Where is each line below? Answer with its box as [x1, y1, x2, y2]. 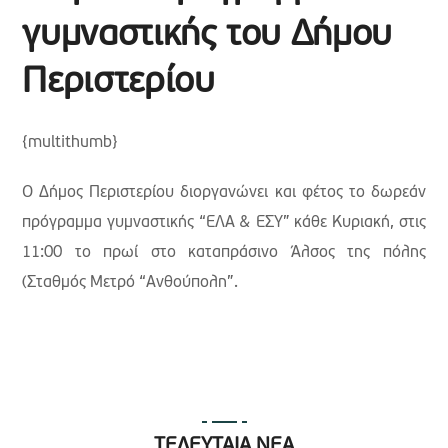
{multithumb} [22, 135, 119, 152]
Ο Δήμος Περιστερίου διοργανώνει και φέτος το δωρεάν [22, 185, 426, 202]
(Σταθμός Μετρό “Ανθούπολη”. [22, 275, 239, 292]
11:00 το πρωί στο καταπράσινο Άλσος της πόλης [22, 245, 426, 262]
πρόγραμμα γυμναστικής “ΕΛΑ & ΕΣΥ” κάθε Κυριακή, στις [22, 215, 426, 232]
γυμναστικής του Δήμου [22, 18, 392, 55]
